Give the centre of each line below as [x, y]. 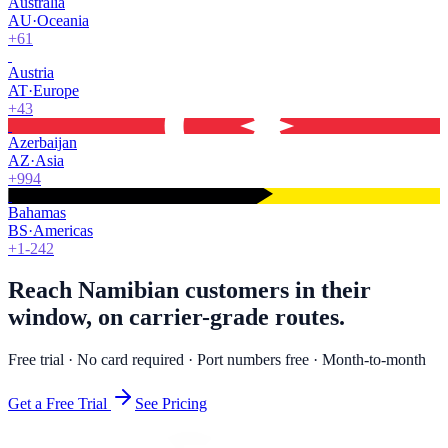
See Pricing [171, 404]
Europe [56, 90]
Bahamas [37, 212]
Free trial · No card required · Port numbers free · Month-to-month [217, 360]
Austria [31, 72]
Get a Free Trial [57, 404]
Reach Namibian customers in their [189, 290]
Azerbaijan [42, 142]
